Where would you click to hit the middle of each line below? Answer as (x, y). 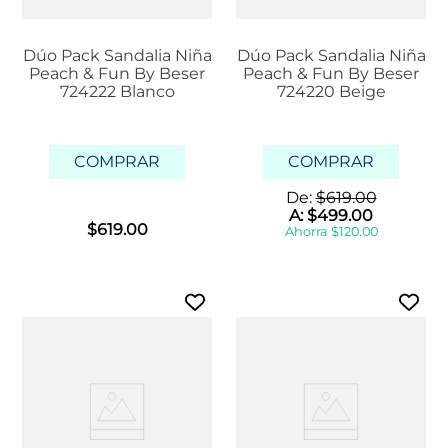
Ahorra (307, 232)
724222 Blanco (117, 92)
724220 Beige (331, 92)
